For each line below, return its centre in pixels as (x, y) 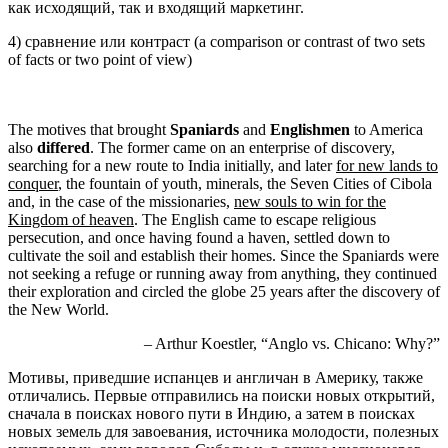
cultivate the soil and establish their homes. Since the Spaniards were (223, 256)
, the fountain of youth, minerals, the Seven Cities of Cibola (245, 184)
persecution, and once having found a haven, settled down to (199, 238)
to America (386, 130)
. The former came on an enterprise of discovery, (242, 148)
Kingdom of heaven (71, 220)
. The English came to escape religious (255, 220)
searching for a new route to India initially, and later (172, 166)
